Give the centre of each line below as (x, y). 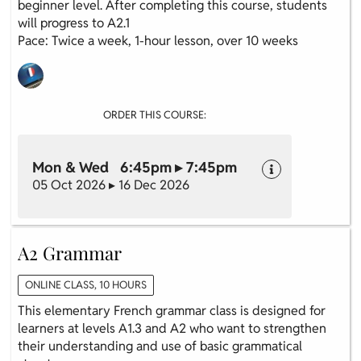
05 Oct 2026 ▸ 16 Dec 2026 (111, 185)
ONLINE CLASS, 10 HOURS (86, 284)
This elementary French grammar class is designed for (172, 310)
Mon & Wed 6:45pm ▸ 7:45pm (135, 167)
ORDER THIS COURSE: (155, 114)
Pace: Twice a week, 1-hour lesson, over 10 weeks (158, 40)
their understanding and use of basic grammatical (160, 346)
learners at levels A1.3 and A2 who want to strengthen (172, 328)
